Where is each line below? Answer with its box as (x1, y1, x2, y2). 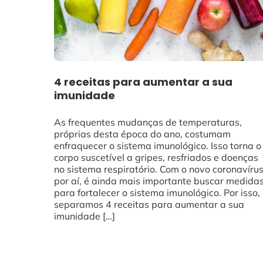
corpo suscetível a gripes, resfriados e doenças (54, 151, 258, 163)
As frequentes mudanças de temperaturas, (54, 116, 242, 128)
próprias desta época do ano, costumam (54, 127, 231, 140)
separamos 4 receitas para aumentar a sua (54, 198, 244, 210)
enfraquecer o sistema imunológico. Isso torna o (54, 139, 261, 151)
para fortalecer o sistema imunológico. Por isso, (54, 186, 260, 198)
